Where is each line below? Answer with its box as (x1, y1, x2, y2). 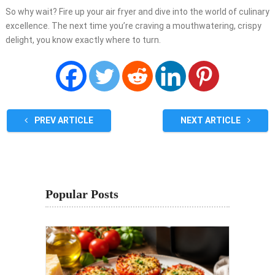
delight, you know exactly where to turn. (5, 35, 161, 45)
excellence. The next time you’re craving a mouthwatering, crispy (5, 21, 261, 31)
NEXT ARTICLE (180, 115, 243, 126)
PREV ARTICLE (32, 115, 93, 126)
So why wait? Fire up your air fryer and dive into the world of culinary (5, 7, 269, 17)
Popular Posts (45, 187, 118, 201)
